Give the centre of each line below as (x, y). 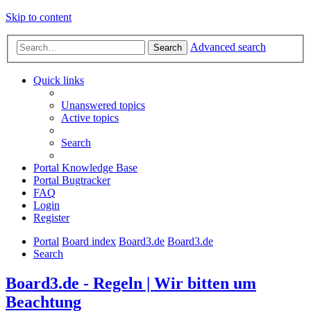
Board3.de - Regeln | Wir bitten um (131, 283)
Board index (89, 241)
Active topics (90, 117)
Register (51, 217)
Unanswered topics (103, 105)
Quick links (59, 80)
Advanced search (228, 47)
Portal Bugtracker (72, 180)
